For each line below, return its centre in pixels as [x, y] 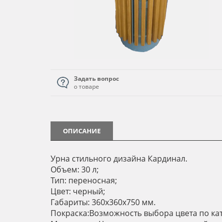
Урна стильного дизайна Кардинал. [119, 159]
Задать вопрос [96, 79]
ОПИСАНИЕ [82, 131]
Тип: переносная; [84, 180]
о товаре [87, 86]
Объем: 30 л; [75, 169]
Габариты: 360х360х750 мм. [103, 202]
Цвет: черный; [78, 191]
